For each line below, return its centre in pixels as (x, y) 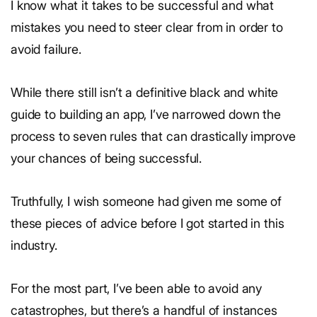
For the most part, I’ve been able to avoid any (137, 288)
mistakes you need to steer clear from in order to (147, 27)
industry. (34, 245)
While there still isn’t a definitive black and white (145, 92)
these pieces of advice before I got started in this (148, 223)
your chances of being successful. (106, 158)
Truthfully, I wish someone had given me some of (146, 201)
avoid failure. (46, 49)
